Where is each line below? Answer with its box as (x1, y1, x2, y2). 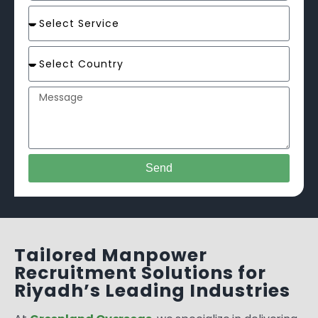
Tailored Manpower (14, 243, 207, 268)
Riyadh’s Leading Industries (14, 278, 290, 303)
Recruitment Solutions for (14, 261, 266, 285)
